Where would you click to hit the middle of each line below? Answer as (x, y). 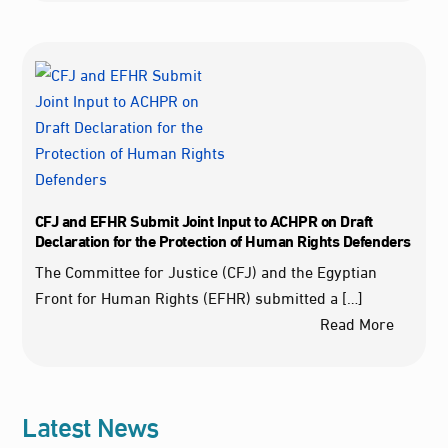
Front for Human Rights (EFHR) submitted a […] (198, 297)
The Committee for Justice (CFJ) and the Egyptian (205, 271)
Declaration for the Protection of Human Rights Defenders (222, 240)
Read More (356, 323)
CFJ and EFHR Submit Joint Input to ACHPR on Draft (203, 220)
